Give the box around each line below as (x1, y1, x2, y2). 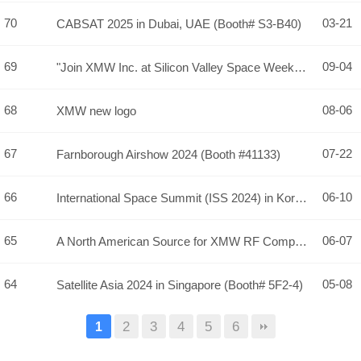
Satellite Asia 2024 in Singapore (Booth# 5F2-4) (56, 278, 303, 293)
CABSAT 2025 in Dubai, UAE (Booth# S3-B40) (56, 17, 301, 31)
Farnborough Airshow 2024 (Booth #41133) (56, 147, 280, 162)
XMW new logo (56, 104, 136, 118)
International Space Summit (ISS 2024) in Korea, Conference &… (295, 191, 307, 205)
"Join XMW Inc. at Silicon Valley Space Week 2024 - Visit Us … (294, 60, 306, 75)
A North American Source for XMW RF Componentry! (295, 234, 307, 249)
